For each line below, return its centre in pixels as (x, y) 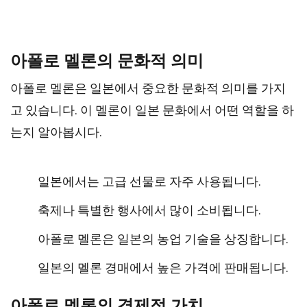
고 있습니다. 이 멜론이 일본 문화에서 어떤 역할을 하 (152, 110)
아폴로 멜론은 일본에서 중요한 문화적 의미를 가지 (148, 88)
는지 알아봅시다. (56, 132)
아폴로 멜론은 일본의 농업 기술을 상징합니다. (163, 239)
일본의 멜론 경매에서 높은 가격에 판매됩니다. (163, 268)
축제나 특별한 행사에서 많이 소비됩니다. (149, 210)
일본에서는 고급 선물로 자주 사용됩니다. (149, 181)
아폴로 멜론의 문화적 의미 (107, 61)
